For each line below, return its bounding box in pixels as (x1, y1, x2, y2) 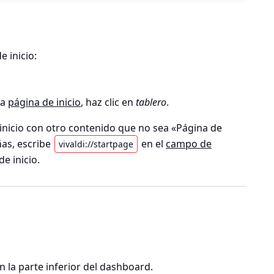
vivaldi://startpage (59, 138, 133, 150)
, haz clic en (81, 95, 136, 109)
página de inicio (8, 95, 81, 109)
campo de (166, 137, 212, 151)
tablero (136, 95, 167, 109)
